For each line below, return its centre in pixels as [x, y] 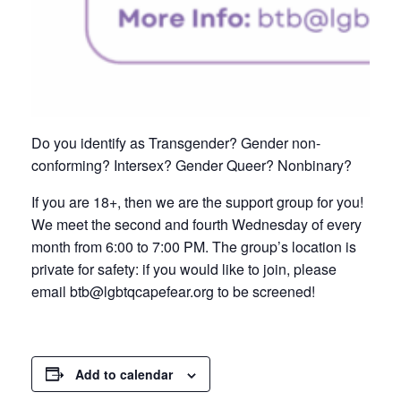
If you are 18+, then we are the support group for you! [197, 201]
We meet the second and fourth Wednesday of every [196, 224]
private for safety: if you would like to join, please [184, 269]
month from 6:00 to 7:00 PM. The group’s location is [194, 246]
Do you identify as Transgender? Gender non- [176, 142]
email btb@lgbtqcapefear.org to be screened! [173, 291]
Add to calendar [124, 374]
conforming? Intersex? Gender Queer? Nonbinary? [192, 165]
